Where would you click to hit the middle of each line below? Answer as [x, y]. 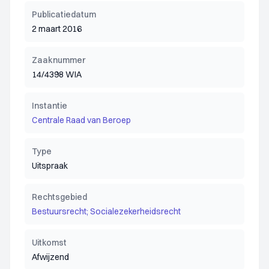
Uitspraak [50, 166]
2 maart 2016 [57, 29]
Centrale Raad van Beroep [81, 120]
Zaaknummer [59, 60]
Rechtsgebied [59, 197]
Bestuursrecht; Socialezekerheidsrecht [106, 211]
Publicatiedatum [64, 14]
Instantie [50, 106]
